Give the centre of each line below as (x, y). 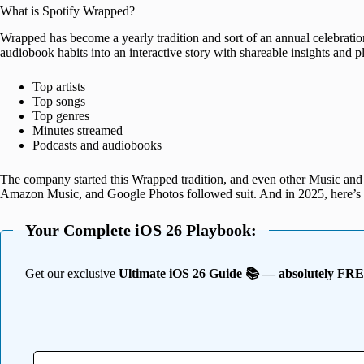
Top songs (59, 102)
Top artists (59, 87)
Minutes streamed (78, 131)
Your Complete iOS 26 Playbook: (141, 230)
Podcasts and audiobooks (97, 145)
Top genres (61, 116)
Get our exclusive (72, 274)
